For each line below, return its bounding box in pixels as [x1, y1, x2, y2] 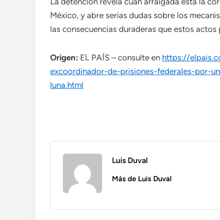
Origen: [50, 53, 78, 62]
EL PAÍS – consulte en [78, 53, 162, 62]
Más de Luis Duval [112, 174, 172, 183]
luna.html [50, 80, 83, 90]
